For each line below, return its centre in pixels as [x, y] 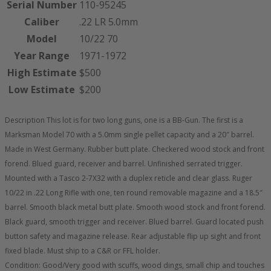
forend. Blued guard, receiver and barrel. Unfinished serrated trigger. [124, 164]
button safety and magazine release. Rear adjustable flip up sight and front [133, 236]
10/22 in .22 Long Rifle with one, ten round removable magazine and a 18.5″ [134, 193]
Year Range [42, 56]
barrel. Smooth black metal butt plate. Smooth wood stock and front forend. [135, 207]
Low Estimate [42, 90]
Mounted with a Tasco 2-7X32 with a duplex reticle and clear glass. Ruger [129, 178]
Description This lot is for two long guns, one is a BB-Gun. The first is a [124, 120]
